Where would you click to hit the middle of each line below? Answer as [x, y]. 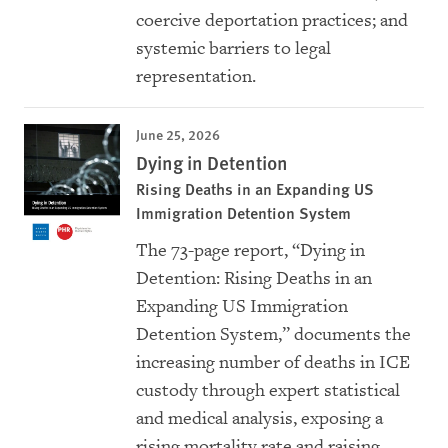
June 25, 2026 [178, 134]
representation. [196, 77]
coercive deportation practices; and [272, 21]
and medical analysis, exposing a [259, 419]
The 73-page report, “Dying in [250, 251]
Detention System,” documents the [273, 335]
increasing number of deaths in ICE [273, 363]
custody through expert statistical [268, 391]
